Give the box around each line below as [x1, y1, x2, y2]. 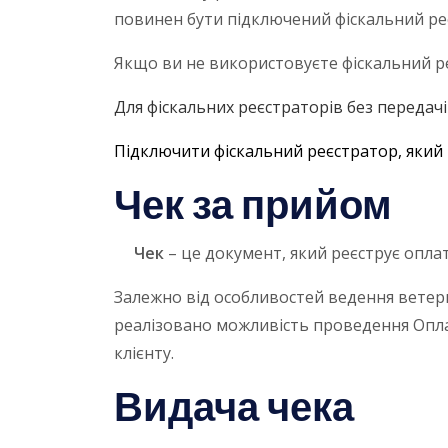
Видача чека [114, 379, 354, 436]
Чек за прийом [114, 177, 392, 234]
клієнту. [114, 342, 174, 365]
